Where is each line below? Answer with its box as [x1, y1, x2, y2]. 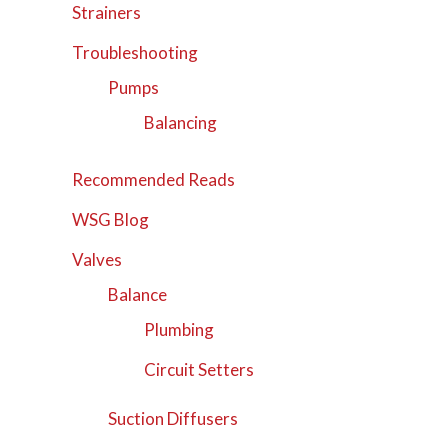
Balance [108, 284, 168, 306]
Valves [72, 249, 123, 271]
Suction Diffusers [108, 407, 239, 429]
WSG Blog [72, 209, 150, 231]
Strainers [72, 2, 142, 24]
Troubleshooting [72, 42, 199, 64]
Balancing [143, 112, 217, 134]
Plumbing [143, 319, 214, 341]
